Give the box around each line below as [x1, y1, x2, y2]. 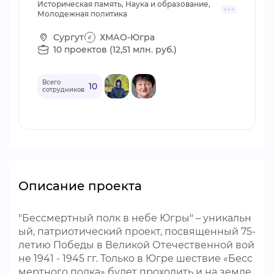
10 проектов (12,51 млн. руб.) [53, 43, 177, 55]
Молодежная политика [37, 9, 127, 18]
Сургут [53, 31, 84, 43]
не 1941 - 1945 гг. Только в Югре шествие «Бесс [18, 253, 253, 264]
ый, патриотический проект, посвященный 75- [18, 226, 256, 237]
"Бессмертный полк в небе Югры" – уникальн [18, 212, 251, 224]
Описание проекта [18, 179, 142, 193]
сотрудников [42, 86, 84, 94]
